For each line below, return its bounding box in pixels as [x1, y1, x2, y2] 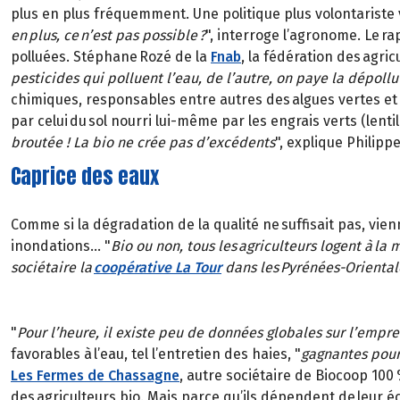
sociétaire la [11, 258, 94, 276]
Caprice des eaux [11, 161, 159, 191]
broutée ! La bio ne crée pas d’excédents [11, 133, 275, 151]
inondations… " [11, 237, 111, 254]
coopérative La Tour [94, 258, 221, 276]
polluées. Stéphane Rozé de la [11, 47, 211, 65]
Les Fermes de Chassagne [11, 367, 179, 385]
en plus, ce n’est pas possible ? [11, 26, 205, 44]
